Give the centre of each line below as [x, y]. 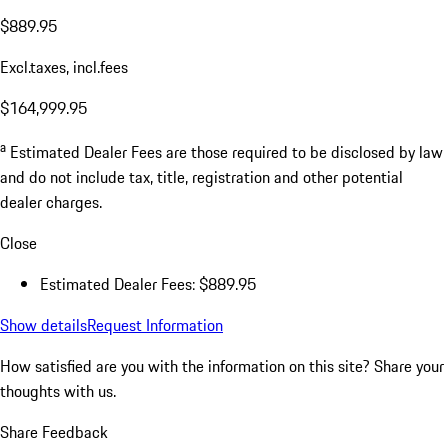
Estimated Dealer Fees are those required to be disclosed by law [226, 152]
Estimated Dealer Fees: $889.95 [148, 284]
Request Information [155, 325]
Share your [409, 366]
